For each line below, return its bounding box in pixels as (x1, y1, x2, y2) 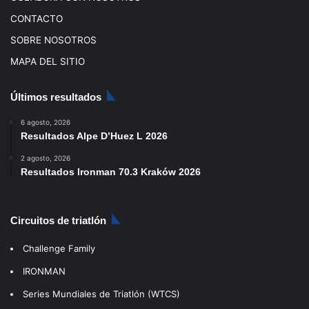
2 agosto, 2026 (21, 153, 70, 162)
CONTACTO (10, 12, 63, 24)
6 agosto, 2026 (21, 117, 70, 126)
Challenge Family (23, 242, 95, 254)
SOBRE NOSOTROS (10, 34, 97, 46)
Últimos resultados (10, 90, 101, 103)
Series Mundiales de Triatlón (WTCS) (23, 288, 180, 299)
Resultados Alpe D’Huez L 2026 (21, 130, 168, 141)
